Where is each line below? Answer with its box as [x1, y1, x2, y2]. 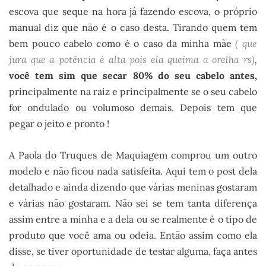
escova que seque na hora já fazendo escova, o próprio [9, 5, 257, 17]
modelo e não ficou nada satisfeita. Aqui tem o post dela [9, 165, 257, 178]
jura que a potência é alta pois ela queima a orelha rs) [9, 53, 255, 65]
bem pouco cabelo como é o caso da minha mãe [9, 37, 232, 49]
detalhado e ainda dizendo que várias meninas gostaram [9, 181, 257, 194]
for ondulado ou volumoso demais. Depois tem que [9, 101, 257, 113]
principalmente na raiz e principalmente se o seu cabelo [9, 85, 257, 97]
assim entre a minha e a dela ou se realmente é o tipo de [9, 213, 257, 226]
